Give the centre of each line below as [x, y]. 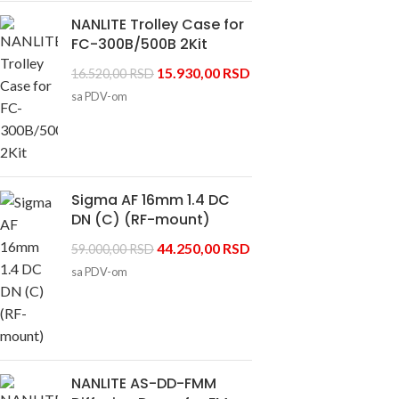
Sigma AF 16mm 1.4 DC [151, 199]
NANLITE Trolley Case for [158, 24]
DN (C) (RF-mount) [141, 219]
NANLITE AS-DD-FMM [144, 383]
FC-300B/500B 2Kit [139, 44]
